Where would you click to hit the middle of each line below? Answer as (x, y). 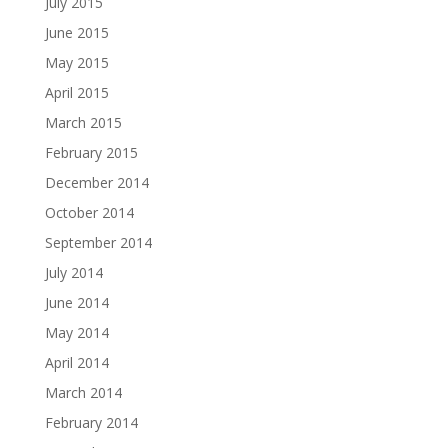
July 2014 (73, 272)
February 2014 (91, 422)
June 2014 (76, 302)
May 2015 (76, 62)
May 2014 (76, 332)
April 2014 (76, 362)
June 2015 (76, 32)
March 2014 (83, 392)
